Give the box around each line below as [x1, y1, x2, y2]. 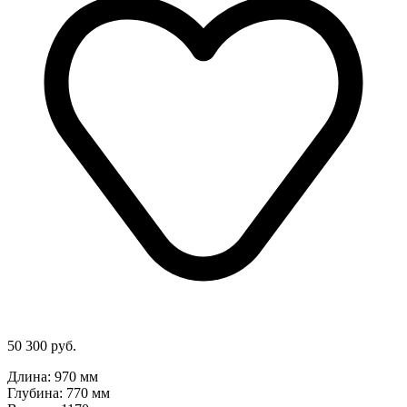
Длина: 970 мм [7, 368, 105, 384]
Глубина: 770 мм [7, 384, 117, 401]
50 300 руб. [7, 337, 76, 353]
